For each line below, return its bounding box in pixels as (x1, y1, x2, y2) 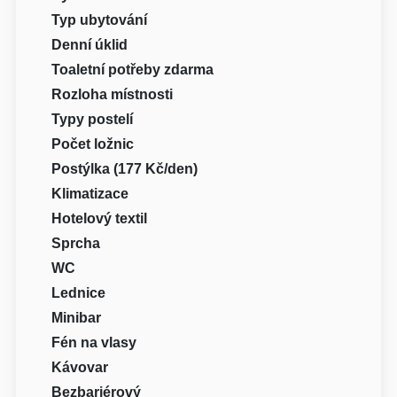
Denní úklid (51, 37, 128, 53)
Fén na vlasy (51, 335, 137, 351)
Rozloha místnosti (51, 87, 174, 103)
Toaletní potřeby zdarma (51, 62, 214, 78)
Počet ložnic (51, 136, 135, 152)
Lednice (51, 285, 106, 301)
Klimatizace (51, 186, 129, 202)
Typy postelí (51, 112, 134, 128)
